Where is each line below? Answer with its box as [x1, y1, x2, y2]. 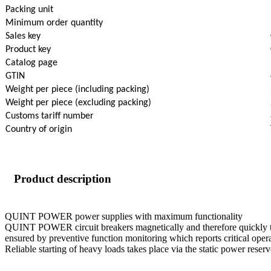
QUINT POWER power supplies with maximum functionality [5, 211, 243, 222]
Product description [14, 172, 111, 186]
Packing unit [5, 5, 53, 15]
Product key [5, 45, 51, 55]
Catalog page [5, 58, 57, 68]
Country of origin [5, 125, 72, 135]
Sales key [5, 31, 41, 42]
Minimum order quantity [5, 18, 103, 28]
